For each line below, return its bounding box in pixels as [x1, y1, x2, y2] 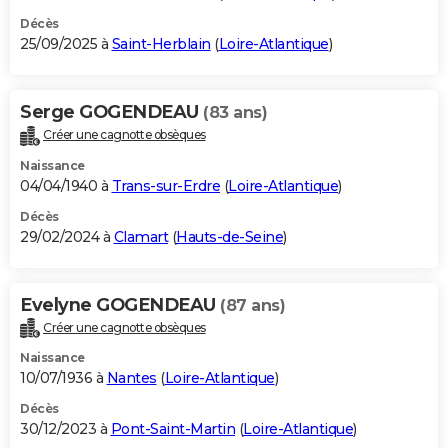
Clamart [113, 227, 168, 246]
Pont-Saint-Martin [110, 420, 235, 439]
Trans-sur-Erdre [111, 176, 220, 195]
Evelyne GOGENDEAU [20, 293, 220, 316]
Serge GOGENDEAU [20, 100, 203, 123]
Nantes [106, 369, 157, 388]
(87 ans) [220, 295, 285, 315]
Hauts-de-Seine [176, 227, 283, 246]
